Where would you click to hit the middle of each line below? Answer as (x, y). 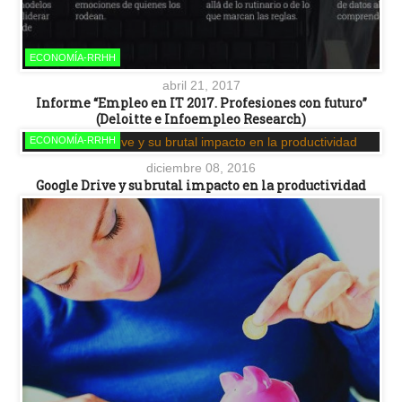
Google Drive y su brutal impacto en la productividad (201, 185)
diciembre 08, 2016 (201, 167)
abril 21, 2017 (201, 85)
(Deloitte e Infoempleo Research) (201, 118)
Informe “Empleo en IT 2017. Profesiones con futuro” (201, 102)
